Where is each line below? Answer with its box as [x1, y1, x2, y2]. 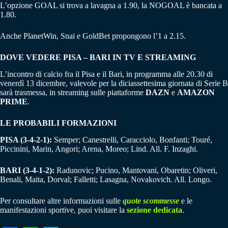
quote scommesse [123, 196, 179, 206]
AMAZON [177, 88, 215, 97]
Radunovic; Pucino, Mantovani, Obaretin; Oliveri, [54, 166, 217, 175]
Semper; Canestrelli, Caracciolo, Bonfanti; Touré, [52, 135, 212, 145]
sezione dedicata [127, 206, 182, 215]
